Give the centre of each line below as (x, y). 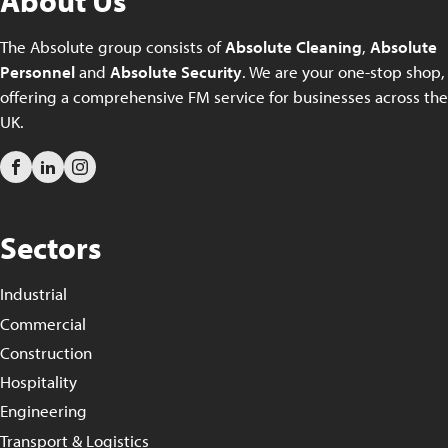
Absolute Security (176, 72)
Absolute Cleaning (293, 47)
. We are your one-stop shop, (343, 72)
